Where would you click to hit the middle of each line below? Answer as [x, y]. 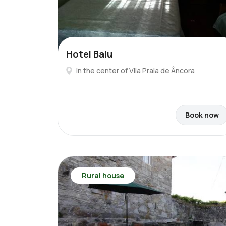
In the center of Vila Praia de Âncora [135, 70]
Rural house [103, 175]
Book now [202, 115]
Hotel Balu [89, 54]
